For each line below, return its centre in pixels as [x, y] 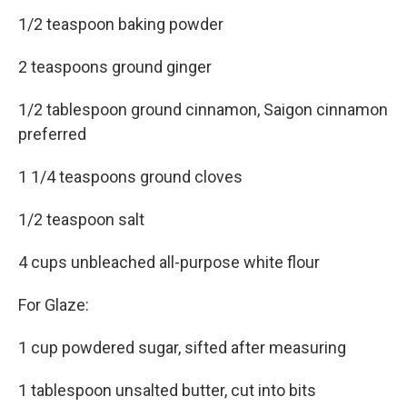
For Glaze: [54, 305]
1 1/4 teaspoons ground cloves [130, 177]
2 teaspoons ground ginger [115, 67]
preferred [52, 134]
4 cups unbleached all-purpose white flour [169, 263]
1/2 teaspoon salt [81, 220]
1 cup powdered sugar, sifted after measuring [182, 348]
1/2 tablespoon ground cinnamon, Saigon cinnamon [203, 110]
